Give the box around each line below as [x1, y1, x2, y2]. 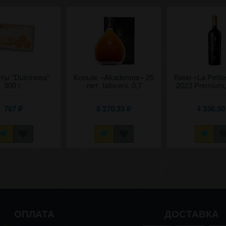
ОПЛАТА [14, 207, 55, 221]
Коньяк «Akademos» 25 [74, 72, 154, 83]
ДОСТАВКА [164, 207, 219, 221]
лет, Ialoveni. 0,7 [86, 80, 142, 91]
